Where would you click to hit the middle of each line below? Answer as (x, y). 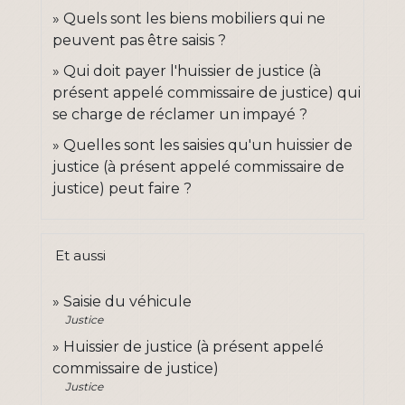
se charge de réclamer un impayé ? (180, 114)
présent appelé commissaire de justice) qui (207, 92)
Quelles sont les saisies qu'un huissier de (208, 145)
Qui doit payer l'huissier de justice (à (192, 71)
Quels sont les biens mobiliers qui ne (194, 18)
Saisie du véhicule (127, 301)
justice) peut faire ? (122, 188)
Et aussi (80, 255)
